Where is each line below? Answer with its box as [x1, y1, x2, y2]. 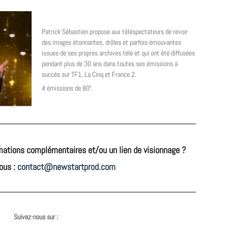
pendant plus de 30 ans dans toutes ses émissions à [42, 59, 178, 69]
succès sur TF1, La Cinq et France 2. [42, 70, 136, 79]
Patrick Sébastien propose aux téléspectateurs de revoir [42, 27, 188, 37]
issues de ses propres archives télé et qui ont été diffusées [42, 48, 195, 58]
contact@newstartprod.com [17, 161, 116, 173]
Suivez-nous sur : [14, 212, 60, 222]
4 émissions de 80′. [42, 83, 93, 93]
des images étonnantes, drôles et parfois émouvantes [42, 38, 181, 47]
